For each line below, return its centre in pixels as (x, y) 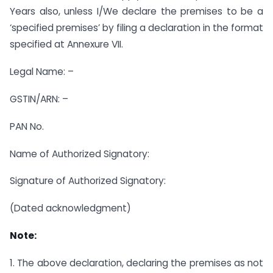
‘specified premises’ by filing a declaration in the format (136, 28)
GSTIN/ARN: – (39, 99)
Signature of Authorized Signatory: (88, 181)
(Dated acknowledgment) (70, 208)
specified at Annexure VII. (66, 44)
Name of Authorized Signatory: (80, 154)
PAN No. (27, 126)
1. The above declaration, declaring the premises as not (136, 263)
